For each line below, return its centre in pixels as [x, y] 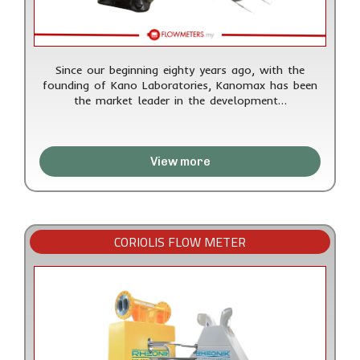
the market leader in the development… [180, 101]
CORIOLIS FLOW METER [180, 242]
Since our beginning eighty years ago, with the [180, 70]
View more [180, 162]
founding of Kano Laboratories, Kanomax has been [180, 86]
